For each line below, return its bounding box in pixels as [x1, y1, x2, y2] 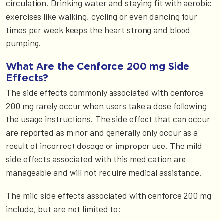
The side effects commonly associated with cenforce [6, 86, 204, 98]
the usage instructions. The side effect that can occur [6, 113, 210, 124]
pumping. [6, 37, 41, 48]
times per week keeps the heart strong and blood [6, 24, 190, 35]
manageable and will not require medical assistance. [6, 166, 202, 178]
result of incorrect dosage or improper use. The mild [6, 140, 202, 151]
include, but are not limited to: [6, 203, 121, 214]
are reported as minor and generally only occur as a [6, 126, 198, 138]
